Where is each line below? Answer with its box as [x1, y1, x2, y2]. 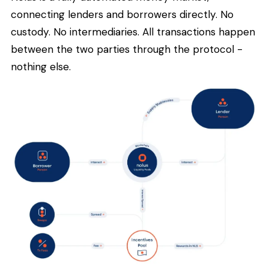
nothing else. [11, 60, 71, 74]
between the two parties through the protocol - [11, 43, 243, 56]
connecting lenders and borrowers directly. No [11, 8, 234, 22]
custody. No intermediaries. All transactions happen [11, 25, 255, 39]
